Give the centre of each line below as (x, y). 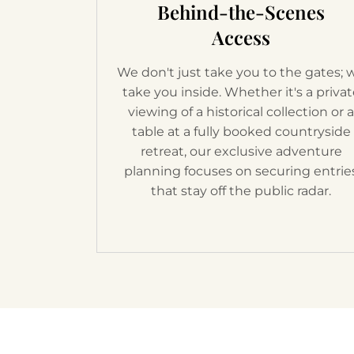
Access (241, 37)
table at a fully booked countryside (241, 131)
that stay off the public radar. (241, 190)
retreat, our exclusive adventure (241, 151)
